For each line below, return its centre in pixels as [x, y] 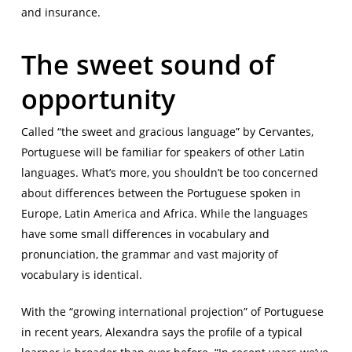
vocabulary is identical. [81, 274]
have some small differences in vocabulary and [145, 233]
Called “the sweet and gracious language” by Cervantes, [167, 131]
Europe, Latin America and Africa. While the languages [164, 213]
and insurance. [60, 12]
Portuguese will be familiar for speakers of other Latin [163, 152]
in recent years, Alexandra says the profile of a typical [161, 332]
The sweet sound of [147, 64]
